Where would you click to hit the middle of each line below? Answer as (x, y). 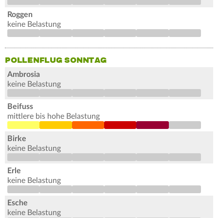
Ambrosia (24, 75)
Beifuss (20, 107)
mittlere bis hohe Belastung (54, 117)
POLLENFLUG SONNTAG (56, 61)
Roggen (20, 15)
